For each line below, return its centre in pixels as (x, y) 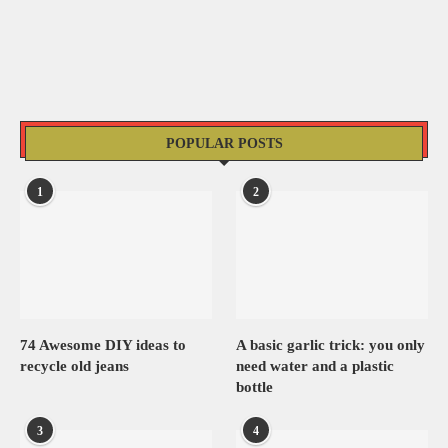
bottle (255, 386)
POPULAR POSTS (224, 143)
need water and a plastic (315, 365)
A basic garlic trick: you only (331, 344)
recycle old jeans (74, 365)
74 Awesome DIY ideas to (103, 344)
